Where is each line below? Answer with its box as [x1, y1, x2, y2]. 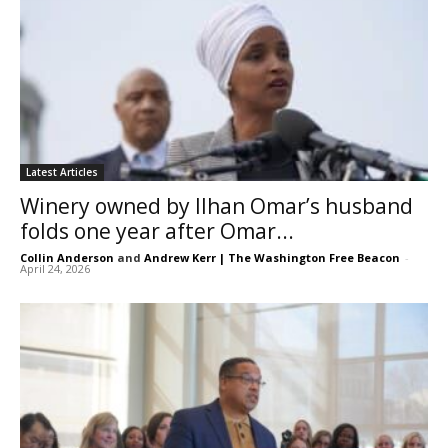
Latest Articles [26, 165, 98, 180]
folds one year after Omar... [20, 217, 294, 246]
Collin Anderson [20, 250, 114, 266]
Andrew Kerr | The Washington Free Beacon [144, 250, 400, 266]
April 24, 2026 [20, 261, 90, 277]
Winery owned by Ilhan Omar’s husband [20, 192, 413, 221]
